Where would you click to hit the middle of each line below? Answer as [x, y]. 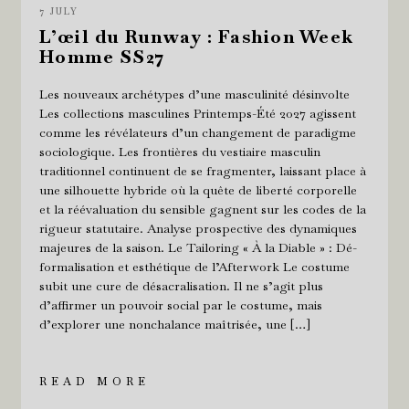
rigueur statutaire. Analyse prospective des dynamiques [198, 228]
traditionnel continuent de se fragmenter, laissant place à [202, 170]
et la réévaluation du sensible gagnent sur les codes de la [202, 209]
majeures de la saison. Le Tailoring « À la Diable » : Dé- [198, 247]
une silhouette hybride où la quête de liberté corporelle [198, 189]
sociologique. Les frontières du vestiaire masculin [179, 151]
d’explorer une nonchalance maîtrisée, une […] [174, 324]
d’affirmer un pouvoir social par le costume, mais [180, 304]
